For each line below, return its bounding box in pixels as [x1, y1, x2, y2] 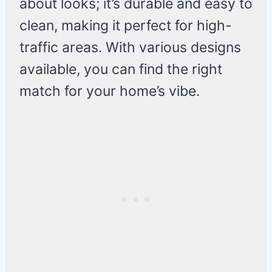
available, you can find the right [19, 61, 222, 78]
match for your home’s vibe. [19, 83, 200, 100]
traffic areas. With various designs [19, 39, 241, 56]
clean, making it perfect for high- [19, 17, 232, 35]
